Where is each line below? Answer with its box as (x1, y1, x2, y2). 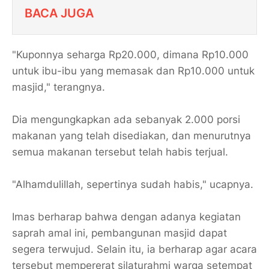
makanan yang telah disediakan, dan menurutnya (12, 130, 251, 142)
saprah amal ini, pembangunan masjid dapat (12, 227, 227, 239)
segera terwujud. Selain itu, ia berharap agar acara (12, 243, 257, 255)
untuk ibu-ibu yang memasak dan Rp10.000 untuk (12, 65, 255, 77)
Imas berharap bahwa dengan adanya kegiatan (12, 211, 241, 223)
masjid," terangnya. (12, 81, 108, 93)
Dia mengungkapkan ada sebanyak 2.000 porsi (12, 113, 240, 125)
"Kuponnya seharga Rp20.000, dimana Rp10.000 (12, 49, 249, 61)
